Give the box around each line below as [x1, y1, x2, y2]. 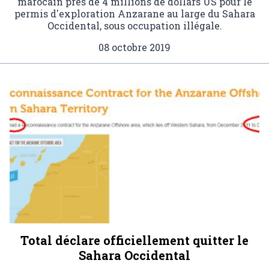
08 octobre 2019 [98, 41, 171, 53]
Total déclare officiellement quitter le [20, 232, 249, 248]
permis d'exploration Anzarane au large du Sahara [14, 7, 255, 20]
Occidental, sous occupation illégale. [47, 19, 222, 32]
